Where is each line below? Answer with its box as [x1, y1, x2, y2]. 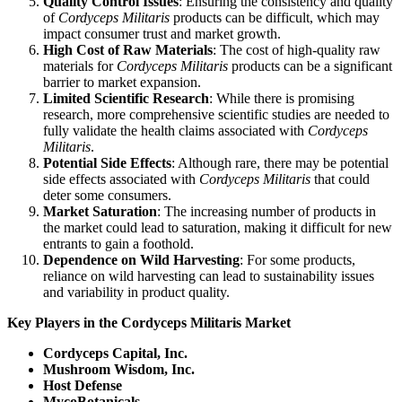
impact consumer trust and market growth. [43, 26, 281, 42]
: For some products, [240, 252, 355, 268]
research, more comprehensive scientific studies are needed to [43, 107, 389, 123]
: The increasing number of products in [157, 204, 376, 220]
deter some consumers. [43, 188, 171, 204]
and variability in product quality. [43, 284, 230, 301]
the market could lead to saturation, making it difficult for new [43, 220, 392, 236]
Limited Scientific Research [43, 91, 209, 107]
